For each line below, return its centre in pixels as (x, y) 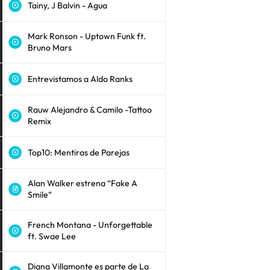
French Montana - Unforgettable (90, 225)
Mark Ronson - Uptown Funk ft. (86, 36)
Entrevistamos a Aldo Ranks (80, 79)
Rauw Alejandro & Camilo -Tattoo (89, 110)
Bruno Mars (49, 48)
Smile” (39, 195)
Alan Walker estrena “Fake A (82, 183)
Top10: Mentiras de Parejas (78, 152)
